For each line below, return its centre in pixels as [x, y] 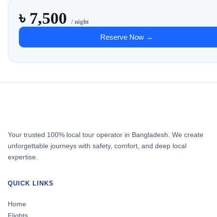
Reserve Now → [127, 37]
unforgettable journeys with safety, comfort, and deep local [97, 146]
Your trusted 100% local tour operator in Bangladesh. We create [106, 135]
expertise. [23, 157]
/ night [80, 21]
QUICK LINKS [31, 184]
